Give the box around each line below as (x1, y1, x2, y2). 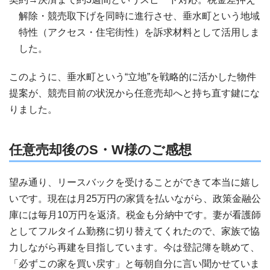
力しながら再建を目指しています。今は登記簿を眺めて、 (9, 242, 260, 253)
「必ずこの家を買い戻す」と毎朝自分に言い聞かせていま (9, 259, 260, 269)
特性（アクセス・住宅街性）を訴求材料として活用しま (19, 27, 260, 37)
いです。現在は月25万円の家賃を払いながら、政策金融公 (9, 193, 261, 204)
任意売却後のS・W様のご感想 (9, 142, 192, 157)
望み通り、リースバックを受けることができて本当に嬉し (9, 177, 260, 187)
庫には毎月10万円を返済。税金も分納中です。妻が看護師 (9, 210, 261, 220)
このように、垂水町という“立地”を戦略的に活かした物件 (9, 72, 256, 82)
